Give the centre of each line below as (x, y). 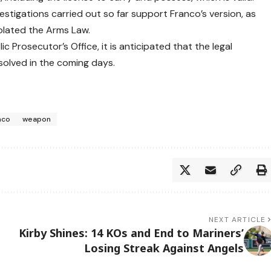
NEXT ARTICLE (237, 219)
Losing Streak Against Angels (164, 248)
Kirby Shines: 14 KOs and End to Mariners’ (131, 233)
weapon (37, 119)
